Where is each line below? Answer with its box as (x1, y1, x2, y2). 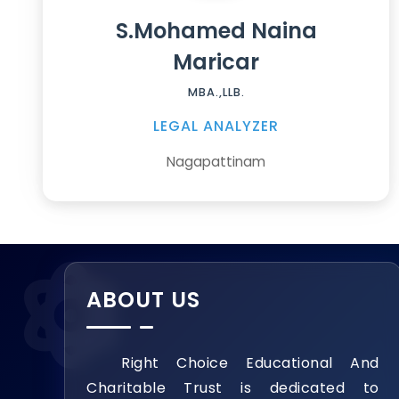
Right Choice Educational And (86, 353, 379, 374)
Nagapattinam (167, 152, 266, 172)
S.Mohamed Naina (115, 16, 317, 46)
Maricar (173, 47, 260, 77)
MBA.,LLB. (187, 85, 245, 101)
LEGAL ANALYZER (153, 116, 280, 137)
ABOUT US (86, 285, 200, 315)
